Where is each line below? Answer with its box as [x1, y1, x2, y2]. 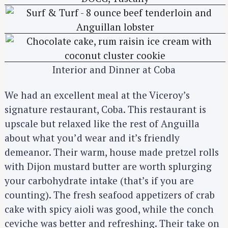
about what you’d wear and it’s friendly [5, 131, 180, 145]
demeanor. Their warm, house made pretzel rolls [5, 146, 219, 159]
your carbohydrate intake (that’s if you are [5, 174, 194, 187]
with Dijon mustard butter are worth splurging [5, 160, 212, 173]
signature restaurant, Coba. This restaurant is [5, 103, 206, 116]
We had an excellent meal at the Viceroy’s [5, 89, 190, 102]
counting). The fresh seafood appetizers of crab [5, 188, 215, 202]
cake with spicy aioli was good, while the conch [5, 203, 214, 216]
